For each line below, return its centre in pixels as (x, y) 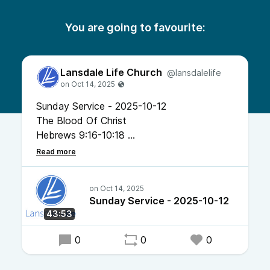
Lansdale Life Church (111, 72)
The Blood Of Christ (83, 121)
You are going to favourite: (135, 27)
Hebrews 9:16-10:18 (82, 135)
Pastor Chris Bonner (81, 149)
